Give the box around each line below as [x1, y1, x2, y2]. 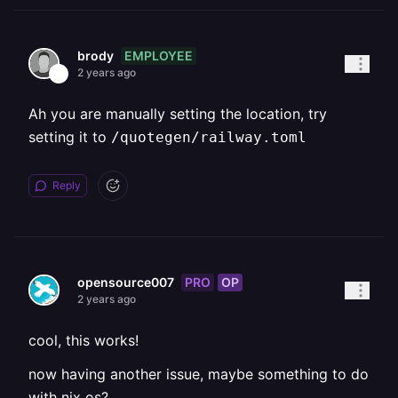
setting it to [28, 128, 111, 146]
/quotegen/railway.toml [111, 129, 306, 146]
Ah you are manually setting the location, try [28, 105, 327, 123]
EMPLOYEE [124, 47, 193, 63]
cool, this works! [28, 331, 139, 349]
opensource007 [77, 275, 174, 290]
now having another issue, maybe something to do [28, 365, 369, 383]
